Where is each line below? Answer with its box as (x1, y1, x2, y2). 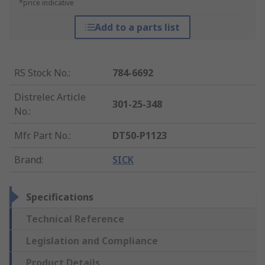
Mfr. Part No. (14, 129, 69, 143)
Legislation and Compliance (26, 234, 158, 248)
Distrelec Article (14, 91, 86, 104)
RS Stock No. (14, 66, 69, 80)
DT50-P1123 (112, 129, 167, 143)
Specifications (26, 190, 93, 204)
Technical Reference (26, 212, 124, 226)
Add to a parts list (94, 21, 180, 34)
